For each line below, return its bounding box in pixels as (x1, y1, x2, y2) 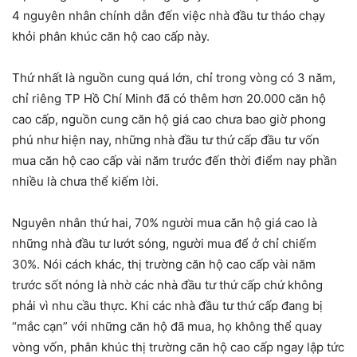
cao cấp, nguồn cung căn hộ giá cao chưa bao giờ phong (12, 112, 326, 127)
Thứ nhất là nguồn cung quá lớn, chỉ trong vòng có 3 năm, (12, 70, 335, 86)
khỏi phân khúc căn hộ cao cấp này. (12, 29, 210, 45)
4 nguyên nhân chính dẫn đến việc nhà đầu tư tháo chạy (12, 8, 325, 24)
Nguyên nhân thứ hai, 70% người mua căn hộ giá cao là (12, 215, 317, 231)
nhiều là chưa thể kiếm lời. (12, 174, 159, 190)
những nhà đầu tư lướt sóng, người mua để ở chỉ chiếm (12, 236, 316, 252)
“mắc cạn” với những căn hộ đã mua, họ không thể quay (12, 319, 322, 335)
